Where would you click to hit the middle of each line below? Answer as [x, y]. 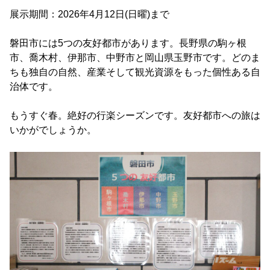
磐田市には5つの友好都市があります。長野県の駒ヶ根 [128, 43]
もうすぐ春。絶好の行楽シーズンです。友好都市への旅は [135, 115]
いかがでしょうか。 [53, 130]
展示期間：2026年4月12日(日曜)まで [89, 14]
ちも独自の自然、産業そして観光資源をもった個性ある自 [135, 72]
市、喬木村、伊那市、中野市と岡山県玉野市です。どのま [135, 57]
